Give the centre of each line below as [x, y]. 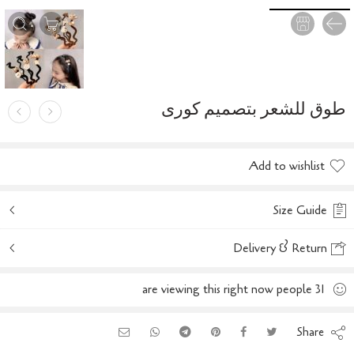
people [294, 289]
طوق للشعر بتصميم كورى [254, 109]
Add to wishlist [287, 166]
